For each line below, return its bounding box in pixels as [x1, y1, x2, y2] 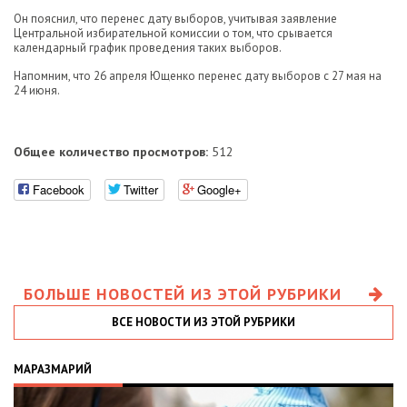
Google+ [197, 180, 242, 198]
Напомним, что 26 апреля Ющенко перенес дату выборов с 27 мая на [14, 68, 382, 84]
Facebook [33, 180, 84, 198]
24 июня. [14, 83, 60, 98]
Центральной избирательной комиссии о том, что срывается [14, 25, 333, 41]
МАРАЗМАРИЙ [14, 361, 92, 377]
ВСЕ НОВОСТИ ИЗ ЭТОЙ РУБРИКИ [112, 313, 295, 330]
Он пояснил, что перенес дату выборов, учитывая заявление [14, 11, 337, 26]
